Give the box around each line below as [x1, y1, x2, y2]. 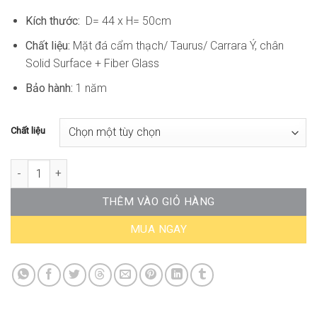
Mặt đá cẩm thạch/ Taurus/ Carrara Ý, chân [72, 39, 284, 53]
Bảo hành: [25, 81, 73, 95]
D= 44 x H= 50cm [82, 14, 171, 28]
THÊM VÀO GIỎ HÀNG [102, 195, 215, 208]
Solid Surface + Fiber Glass [25, 57, 159, 71]
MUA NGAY [129, 222, 188, 236]
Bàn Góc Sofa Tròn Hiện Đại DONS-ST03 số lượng [10, 161, 239, 173]
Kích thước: [25, 14, 83, 28]
